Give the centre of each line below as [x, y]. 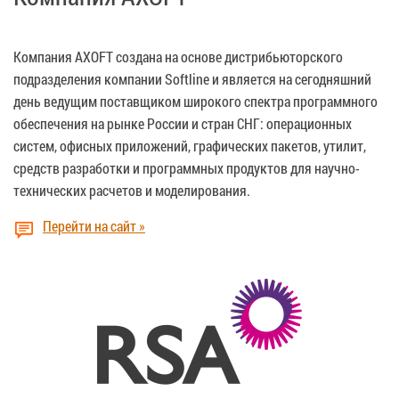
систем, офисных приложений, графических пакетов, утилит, [190, 145]
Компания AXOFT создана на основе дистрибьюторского [178, 56]
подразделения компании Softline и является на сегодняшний [192, 78]
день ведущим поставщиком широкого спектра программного [195, 101]
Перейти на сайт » [94, 225]
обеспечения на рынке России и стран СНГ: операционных [183, 123]
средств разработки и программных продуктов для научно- [187, 167]
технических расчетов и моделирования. [132, 190]
